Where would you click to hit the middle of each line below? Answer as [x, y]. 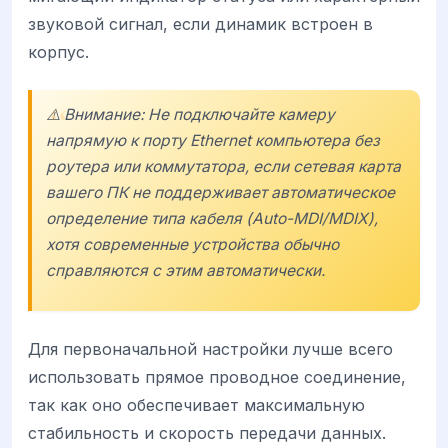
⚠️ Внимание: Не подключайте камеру [190, 114]
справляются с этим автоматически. [185, 270]
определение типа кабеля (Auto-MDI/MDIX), [212, 218]
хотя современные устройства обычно [192, 244]
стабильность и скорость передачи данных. [207, 433]
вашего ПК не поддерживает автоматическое [220, 192]
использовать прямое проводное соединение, [217, 377]
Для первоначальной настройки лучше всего [210, 349]
